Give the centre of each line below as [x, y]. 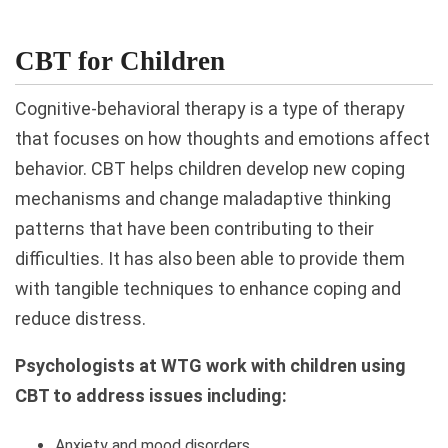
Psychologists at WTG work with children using [210, 365]
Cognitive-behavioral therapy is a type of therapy [210, 108]
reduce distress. [80, 318]
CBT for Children [120, 60]
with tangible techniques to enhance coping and [208, 288]
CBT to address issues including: [151, 395]
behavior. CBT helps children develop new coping [210, 168]
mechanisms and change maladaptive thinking [203, 198]
